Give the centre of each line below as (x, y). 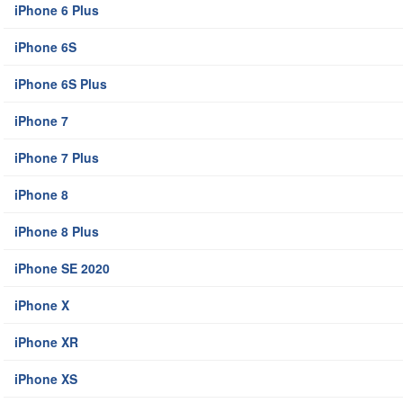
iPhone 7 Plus (57, 158)
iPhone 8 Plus (57, 232)
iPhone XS (46, 379)
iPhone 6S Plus (61, 84)
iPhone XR (46, 342)
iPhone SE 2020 (62, 269)
